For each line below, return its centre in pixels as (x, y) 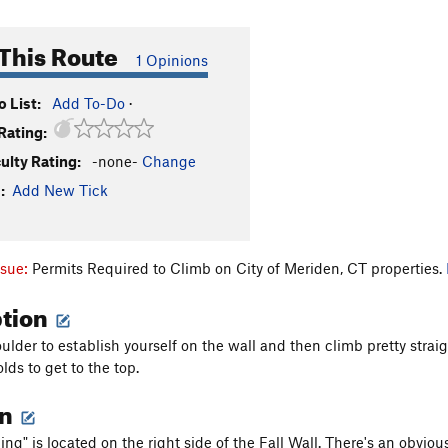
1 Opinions (172, 60)
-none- (115, 161)
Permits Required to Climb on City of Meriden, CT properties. (239, 267)
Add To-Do (88, 103)
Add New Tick (60, 190)
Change (169, 161)
